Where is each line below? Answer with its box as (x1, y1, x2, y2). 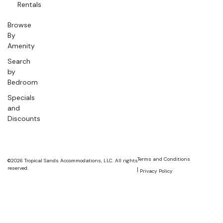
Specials (7, 93, 35, 102)
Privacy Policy (139, 168, 173, 174)
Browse (7, 20, 31, 29)
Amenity (7, 41, 35, 50)
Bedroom (7, 78, 38, 87)
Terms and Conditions (137, 156, 190, 162)
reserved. (7, 165, 28, 171)
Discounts (7, 114, 40, 123)
